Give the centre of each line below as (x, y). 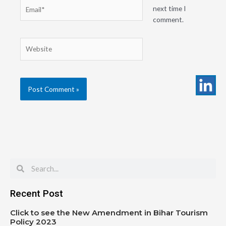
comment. (168, 20)
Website (33, 43)
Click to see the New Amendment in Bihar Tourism (109, 213)
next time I (169, 9)
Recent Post (37, 194)
